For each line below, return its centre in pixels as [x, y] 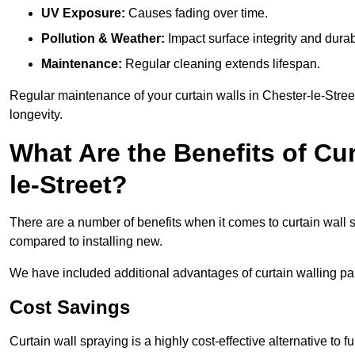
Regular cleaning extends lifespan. [221, 64]
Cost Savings [70, 307]
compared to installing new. [86, 242]
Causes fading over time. [197, 13]
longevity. [36, 115]
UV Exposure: [83, 13]
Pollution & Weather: [103, 39]
